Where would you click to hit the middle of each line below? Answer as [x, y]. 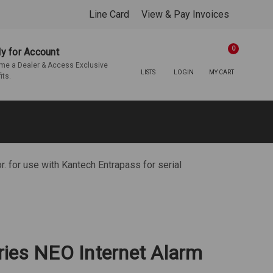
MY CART [222, 73]
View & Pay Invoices [185, 14]
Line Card [109, 14]
